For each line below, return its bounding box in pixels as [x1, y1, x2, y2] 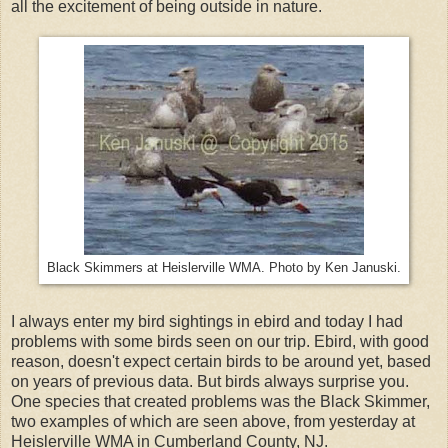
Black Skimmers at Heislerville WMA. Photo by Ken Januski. [47, 261, 401, 276]
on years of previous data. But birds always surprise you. [11, 372, 409, 390]
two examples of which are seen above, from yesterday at [11, 412, 415, 430]
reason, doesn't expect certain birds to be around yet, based [11, 352, 431, 370]
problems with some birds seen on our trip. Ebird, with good [11, 332, 429, 350]
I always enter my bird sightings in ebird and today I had [11, 312, 403, 330]
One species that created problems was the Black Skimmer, [11, 392, 430, 410]
